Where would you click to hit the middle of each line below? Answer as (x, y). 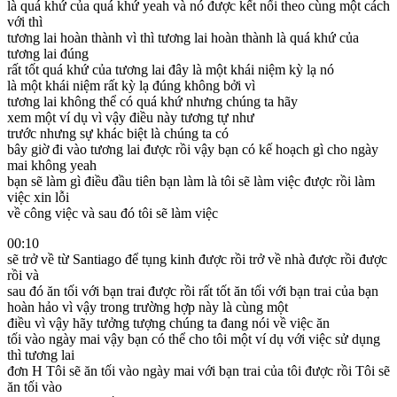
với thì (25, 21)
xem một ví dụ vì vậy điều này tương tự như (131, 117)
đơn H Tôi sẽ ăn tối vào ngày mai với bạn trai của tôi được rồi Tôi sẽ (198, 370)
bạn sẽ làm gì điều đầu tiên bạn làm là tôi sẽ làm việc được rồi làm (191, 181)
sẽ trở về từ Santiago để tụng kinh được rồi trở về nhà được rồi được (197, 259)
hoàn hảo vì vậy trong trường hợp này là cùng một (148, 307)
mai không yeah (52, 165)
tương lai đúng (48, 53)
